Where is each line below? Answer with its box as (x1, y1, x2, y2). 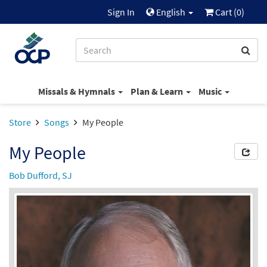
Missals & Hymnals (38, 85, 117, 97)
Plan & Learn (130, 85, 185, 97)
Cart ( (213, 6, 237, 18)
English (154, 6, 187, 18)
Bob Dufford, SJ (9, 169, 72, 181)
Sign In (107, 6, 135, 18)
